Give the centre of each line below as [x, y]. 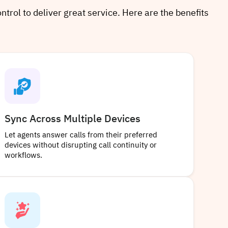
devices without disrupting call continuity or [80, 146]
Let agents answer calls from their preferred [81, 135]
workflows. [23, 156]
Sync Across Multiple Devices [72, 119]
